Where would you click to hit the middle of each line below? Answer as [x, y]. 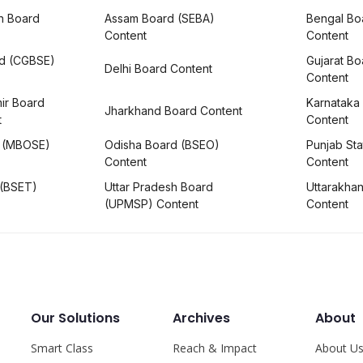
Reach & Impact [215, 348]
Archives [202, 318]
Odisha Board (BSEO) [162, 144]
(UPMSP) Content [152, 203]
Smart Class [62, 348]
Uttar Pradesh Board [159, 186]
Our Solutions [75, 318]
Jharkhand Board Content [174, 111]
